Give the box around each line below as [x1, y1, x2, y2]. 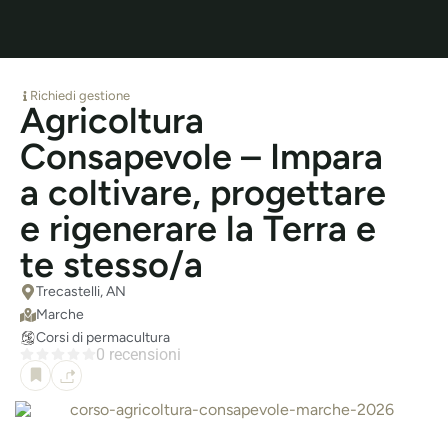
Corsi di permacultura [36, 329, 170, 346]
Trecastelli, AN [36, 283, 126, 300]
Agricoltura [20, 99, 204, 142]
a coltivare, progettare [20, 171, 386, 214]
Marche [36, 306, 84, 323]
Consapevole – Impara [20, 135, 383, 178]
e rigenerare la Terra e [20, 207, 376, 250]
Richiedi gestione [30, 88, 130, 103]
